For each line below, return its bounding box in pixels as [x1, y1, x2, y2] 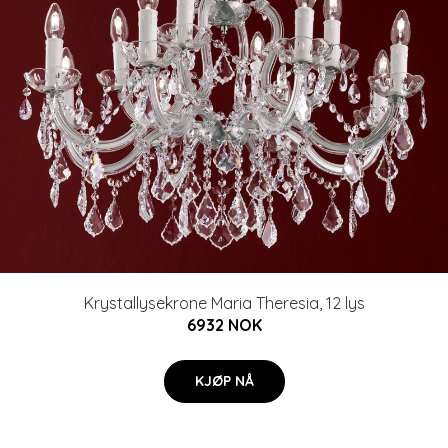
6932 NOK [186, 315, 262, 336]
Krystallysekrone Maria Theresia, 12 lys [83, 293, 365, 314]
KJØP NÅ [194, 372, 254, 391]
